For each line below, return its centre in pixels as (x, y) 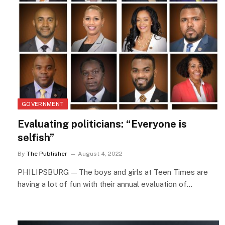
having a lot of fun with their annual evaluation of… (105, 184)
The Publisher (47, 153)
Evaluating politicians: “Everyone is (102, 124)
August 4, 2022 (100, 153)
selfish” (36, 137)
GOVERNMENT (43, 104)
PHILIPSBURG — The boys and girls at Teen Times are (113, 172)
